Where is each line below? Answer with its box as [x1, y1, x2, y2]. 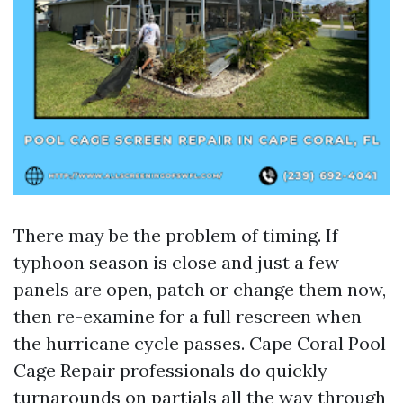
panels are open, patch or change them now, [13, 278, 386, 300]
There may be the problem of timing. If [13, 224, 338, 246]
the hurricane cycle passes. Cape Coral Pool [13, 332, 386, 354]
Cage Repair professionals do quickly [13, 359, 327, 381]
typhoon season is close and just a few [13, 251, 339, 273]
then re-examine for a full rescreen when [13, 305, 362, 327]
